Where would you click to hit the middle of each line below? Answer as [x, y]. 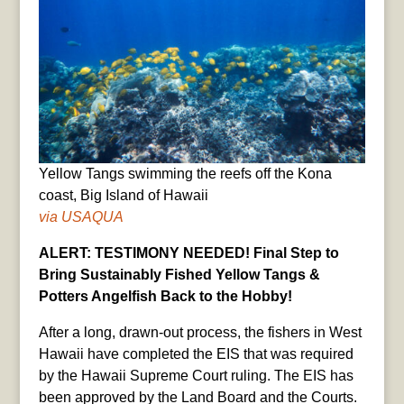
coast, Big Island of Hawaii [123, 196]
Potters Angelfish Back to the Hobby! [165, 297]
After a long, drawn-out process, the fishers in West [200, 333]
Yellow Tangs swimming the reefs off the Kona [185, 174]
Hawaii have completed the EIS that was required [196, 354]
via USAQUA [81, 217]
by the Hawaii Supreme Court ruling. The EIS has [196, 376]
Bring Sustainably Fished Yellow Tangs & [179, 275]
